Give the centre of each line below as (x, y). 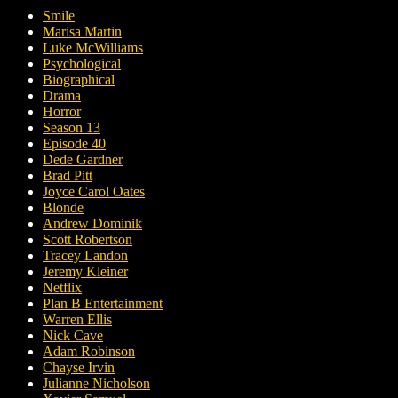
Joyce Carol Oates (94, 192)
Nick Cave (73, 336)
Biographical (79, 80)
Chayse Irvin (79, 368)
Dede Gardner (83, 160)
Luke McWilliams (93, 48)
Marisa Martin (82, 32)
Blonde (63, 208)
